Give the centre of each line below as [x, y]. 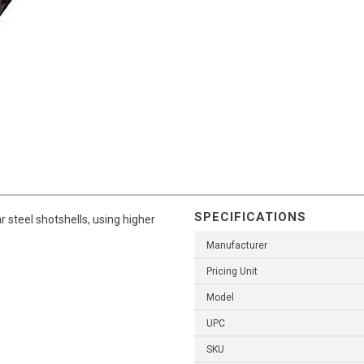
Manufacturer [237, 246]
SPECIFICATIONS [250, 217]
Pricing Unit [232, 272]
